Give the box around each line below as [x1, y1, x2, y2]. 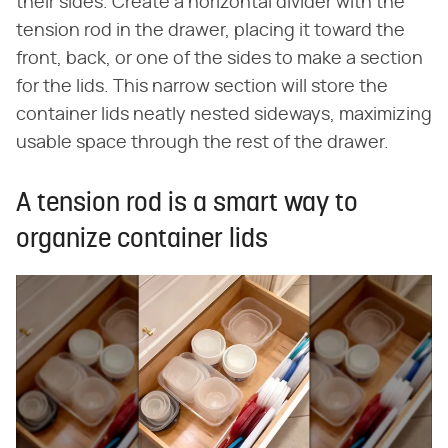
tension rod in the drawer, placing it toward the [16, 21, 405, 40]
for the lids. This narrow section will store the [16, 77, 388, 96]
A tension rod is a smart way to [16, 190, 358, 218]
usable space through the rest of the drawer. [16, 133, 389, 152]
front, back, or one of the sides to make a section [16, 49, 423, 68]
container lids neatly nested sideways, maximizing [16, 105, 432, 124]
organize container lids [16, 226, 268, 254]
